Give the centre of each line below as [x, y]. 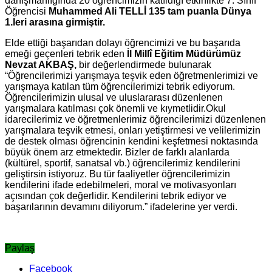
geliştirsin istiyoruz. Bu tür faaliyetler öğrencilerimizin [117, 174]
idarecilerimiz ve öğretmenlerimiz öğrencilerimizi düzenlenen [135, 119]
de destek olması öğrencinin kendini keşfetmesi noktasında [131, 141]
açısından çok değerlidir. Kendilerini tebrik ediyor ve [116, 195]
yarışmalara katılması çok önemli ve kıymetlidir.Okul [115, 108]
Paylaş [20, 248]
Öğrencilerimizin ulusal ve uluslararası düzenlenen [114, 97]
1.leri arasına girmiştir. [55, 22]
